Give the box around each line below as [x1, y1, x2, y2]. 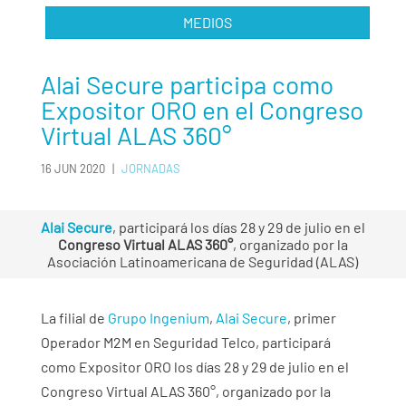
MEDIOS [182, 13, 232, 31]
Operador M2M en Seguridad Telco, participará [40, 333, 331, 351]
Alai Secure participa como [40, 69, 333, 101]
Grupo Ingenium [107, 308, 209, 326]
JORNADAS [121, 161, 180, 177]
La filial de [40, 308, 108, 326]
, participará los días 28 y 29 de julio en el [111, 217, 365, 236]
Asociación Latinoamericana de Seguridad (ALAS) [47, 252, 359, 270]
